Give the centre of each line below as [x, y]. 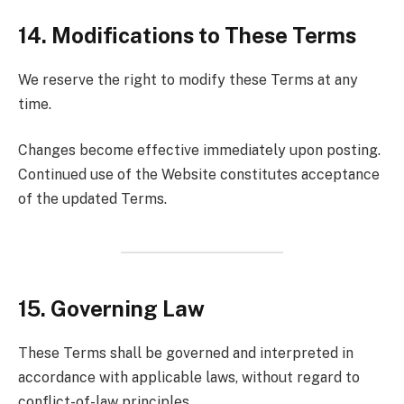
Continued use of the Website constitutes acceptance [199, 175]
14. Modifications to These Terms [187, 35]
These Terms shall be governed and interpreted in [186, 353]
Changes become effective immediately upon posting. [199, 151]
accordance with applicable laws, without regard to [189, 378]
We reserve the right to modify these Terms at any [188, 79]
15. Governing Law [111, 309]
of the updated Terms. [92, 199]
